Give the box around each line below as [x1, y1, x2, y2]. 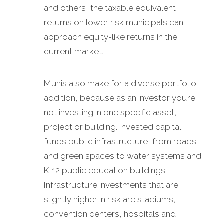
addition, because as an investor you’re [44, 93, 195, 103]
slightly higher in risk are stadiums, [44, 194, 176, 205]
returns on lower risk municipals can [44, 17, 183, 28]
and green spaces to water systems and [44, 151, 201, 161]
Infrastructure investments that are [44, 180, 178, 190]
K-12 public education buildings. [44, 165, 167, 176]
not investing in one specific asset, [44, 107, 177, 118]
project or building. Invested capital [44, 122, 181, 132]
